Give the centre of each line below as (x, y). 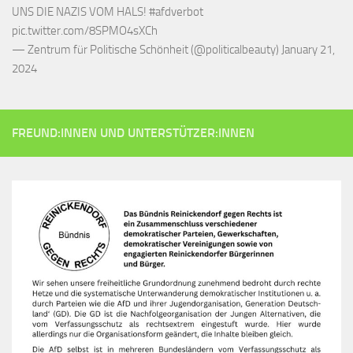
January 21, (308, 49)
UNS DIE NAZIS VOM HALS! (80, 11)
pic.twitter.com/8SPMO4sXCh (85, 30)
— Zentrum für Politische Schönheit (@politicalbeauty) (147, 49)
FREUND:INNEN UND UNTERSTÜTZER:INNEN (133, 132)
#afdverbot (176, 11)
